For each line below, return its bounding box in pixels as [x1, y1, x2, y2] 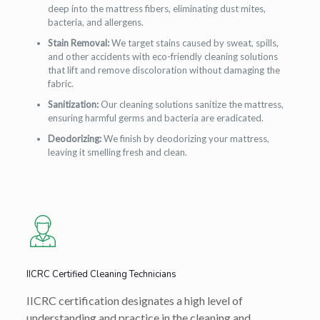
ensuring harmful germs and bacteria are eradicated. [47, 112, 264, 124]
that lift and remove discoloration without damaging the [47, 64, 280, 76]
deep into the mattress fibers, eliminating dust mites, [47, 3, 266, 15]
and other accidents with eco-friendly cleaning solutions [47, 51, 278, 63]
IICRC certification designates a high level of [26, 294, 243, 308]
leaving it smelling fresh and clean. [47, 146, 187, 159]
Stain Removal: [47, 37, 109, 49]
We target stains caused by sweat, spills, [109, 37, 279, 49]
